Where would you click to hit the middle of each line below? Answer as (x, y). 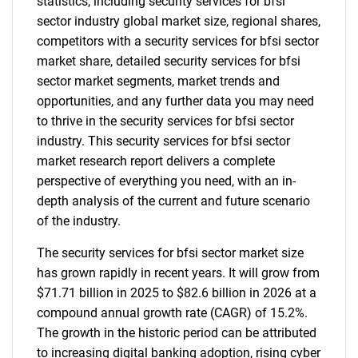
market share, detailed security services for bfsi (169, 61)
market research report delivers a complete (156, 161)
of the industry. (79, 221)
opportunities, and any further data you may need (175, 101)
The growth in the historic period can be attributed (177, 333)
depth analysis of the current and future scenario (173, 201)
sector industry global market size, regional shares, (179, 21)
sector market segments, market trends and (158, 81)
